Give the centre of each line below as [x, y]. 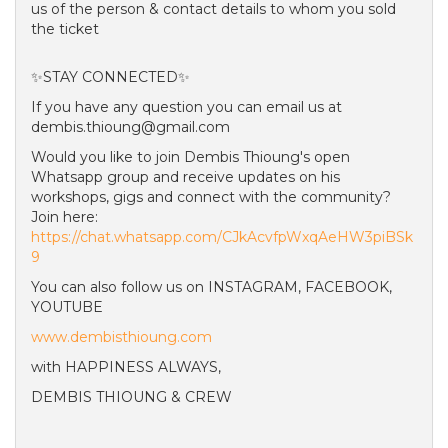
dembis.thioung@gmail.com [130, 127]
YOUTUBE [67, 307]
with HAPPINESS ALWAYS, [128, 367]
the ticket [65, 29]
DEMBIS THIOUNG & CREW [131, 397]
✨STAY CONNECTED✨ [110, 77]
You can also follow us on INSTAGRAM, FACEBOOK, [211, 287]
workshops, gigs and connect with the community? [211, 197]
